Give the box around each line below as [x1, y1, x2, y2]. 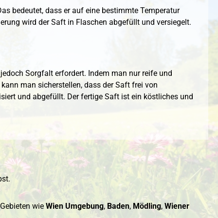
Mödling [133, 201, 161, 211]
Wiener [164, 201, 189, 211]
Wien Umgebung [46, 201, 104, 211]
